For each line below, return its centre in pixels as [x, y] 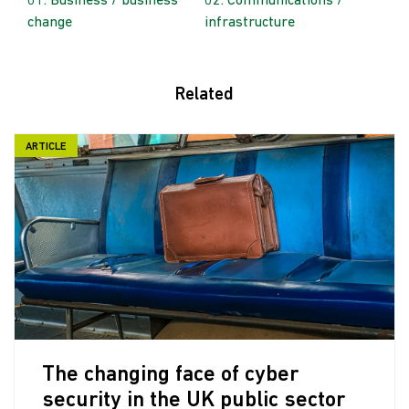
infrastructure [250, 23]
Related [204, 95]
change [50, 23]
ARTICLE [46, 147]
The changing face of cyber [170, 375]
